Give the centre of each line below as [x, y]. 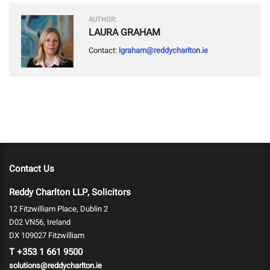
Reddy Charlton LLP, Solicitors [70, 193]
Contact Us [32, 169]
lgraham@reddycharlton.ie [163, 51]
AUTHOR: [103, 20]
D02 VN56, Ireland [40, 222]
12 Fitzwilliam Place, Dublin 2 [58, 209]
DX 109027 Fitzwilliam [47, 236]
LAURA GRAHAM [124, 33]
